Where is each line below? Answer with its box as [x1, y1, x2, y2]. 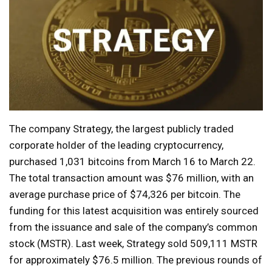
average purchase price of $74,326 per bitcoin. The [9, 188, 240, 201]
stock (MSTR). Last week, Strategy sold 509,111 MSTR [9, 237, 257, 250]
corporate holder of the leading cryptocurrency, [9, 139, 223, 152]
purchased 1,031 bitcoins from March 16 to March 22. [9, 155, 256, 168]
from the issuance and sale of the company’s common [9, 221, 257, 234]
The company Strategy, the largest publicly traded [9, 123, 234, 135]
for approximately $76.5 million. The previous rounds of [9, 254, 262, 267]
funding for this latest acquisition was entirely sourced [9, 205, 259, 217]
